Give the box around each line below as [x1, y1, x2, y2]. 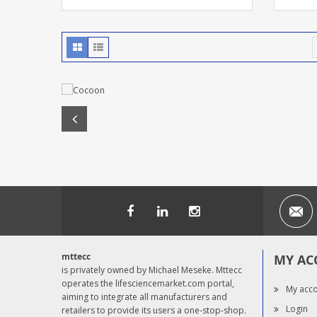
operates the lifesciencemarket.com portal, [62, 277, 234, 290]
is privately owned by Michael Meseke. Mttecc [62, 264, 242, 277]
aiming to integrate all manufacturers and [62, 291, 227, 304]
